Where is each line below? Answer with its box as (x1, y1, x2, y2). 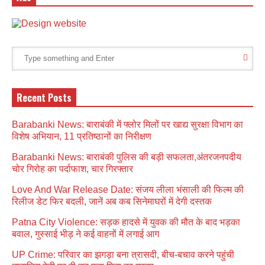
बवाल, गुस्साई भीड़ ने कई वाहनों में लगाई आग (12, 228, 159, 239)
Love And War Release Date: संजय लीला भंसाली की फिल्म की (12, 184, 244, 195)
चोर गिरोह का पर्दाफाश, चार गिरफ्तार (12, 163, 133, 174)
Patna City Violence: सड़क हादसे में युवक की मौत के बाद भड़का (12, 216, 240, 227)
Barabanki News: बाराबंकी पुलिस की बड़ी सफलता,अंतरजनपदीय (12, 151, 241, 162)
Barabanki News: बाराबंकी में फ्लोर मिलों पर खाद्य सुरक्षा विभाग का (12, 119, 243, 130)
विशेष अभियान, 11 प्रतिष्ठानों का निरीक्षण (12, 131, 151, 141)
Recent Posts (17, 90, 72, 105)
